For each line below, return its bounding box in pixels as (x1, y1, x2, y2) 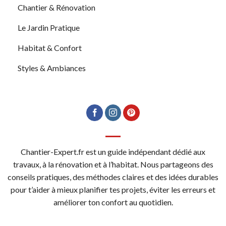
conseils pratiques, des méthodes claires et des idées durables (8, 172, 218, 182)
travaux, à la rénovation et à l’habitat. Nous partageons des (13, 159, 213, 169)
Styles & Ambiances (18, 63, 86, 73)
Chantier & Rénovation (18, 2, 95, 12)
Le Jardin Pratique (18, 22, 80, 32)
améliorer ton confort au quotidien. (53, 197, 173, 207)
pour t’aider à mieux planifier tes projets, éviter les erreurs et (11, 185, 215, 195)
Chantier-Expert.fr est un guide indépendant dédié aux (21, 147, 205, 157)
